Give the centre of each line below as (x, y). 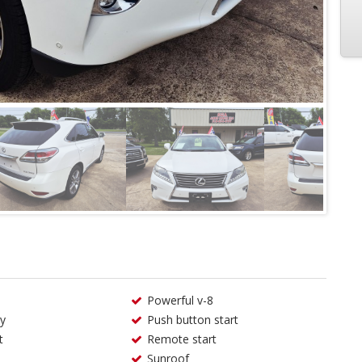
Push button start (193, 320)
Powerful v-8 (181, 300)
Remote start (182, 339)
